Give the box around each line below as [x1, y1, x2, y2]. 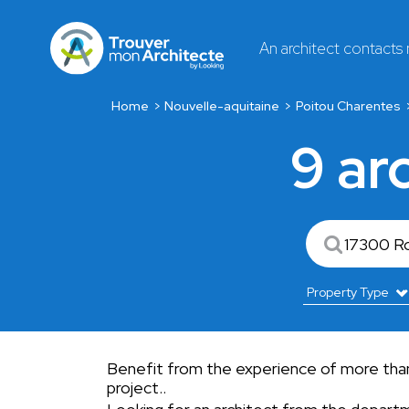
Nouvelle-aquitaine [164, 98, 280, 114]
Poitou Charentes [295, 98, 401, 114]
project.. [107, 377, 166, 398]
